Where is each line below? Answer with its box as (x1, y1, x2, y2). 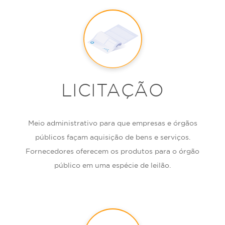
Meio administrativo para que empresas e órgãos (28, 119, 197, 127)
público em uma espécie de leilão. (54, 161, 171, 169)
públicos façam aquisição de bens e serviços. (35, 133, 190, 141)
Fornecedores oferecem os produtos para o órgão (26, 147, 199, 155)
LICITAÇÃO (61, 81, 164, 99)
